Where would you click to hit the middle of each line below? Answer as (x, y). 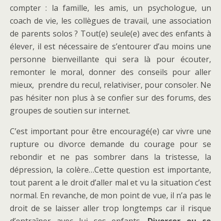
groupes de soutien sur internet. (70, 111)
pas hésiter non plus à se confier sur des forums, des (110, 98)
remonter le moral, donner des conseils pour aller (110, 72)
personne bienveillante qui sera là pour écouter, (110, 59)
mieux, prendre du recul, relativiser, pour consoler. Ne (110, 85)
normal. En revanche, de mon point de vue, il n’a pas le (110, 196)
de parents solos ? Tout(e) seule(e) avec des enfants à (110, 34)
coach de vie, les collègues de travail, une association (110, 21)
